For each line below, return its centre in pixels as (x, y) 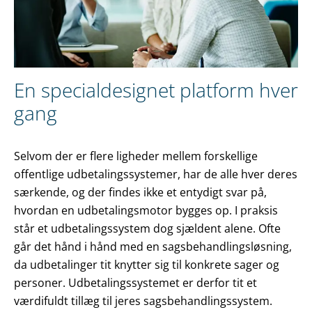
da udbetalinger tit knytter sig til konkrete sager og (147, 265)
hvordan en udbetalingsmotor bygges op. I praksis (146, 211)
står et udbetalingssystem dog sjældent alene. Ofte (147, 229)
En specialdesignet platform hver (156, 90)
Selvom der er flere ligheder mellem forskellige (136, 156)
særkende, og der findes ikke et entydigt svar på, (140, 193)
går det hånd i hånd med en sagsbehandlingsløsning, (153, 247)
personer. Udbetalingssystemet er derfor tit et (135, 283)
